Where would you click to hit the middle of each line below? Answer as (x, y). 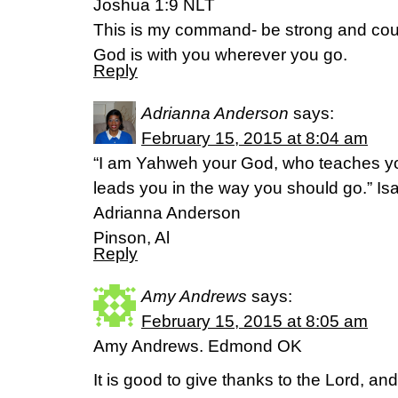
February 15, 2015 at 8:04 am (255, 138)
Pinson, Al (131, 238)
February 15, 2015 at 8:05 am (255, 321)
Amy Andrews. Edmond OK (198, 346)
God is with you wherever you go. (220, 55)
